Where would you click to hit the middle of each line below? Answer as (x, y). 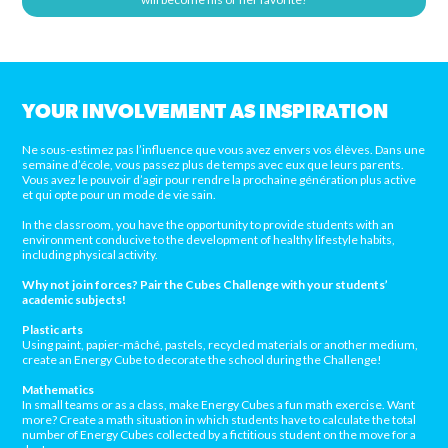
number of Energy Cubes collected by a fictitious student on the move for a (219, 435)
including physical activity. (90, 255)
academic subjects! (74, 300)
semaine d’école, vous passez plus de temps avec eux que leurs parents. (213, 165)
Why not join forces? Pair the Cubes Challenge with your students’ (205, 285)
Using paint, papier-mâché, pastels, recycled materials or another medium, (220, 345)
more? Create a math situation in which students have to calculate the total (219, 420)
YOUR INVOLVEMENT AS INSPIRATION (205, 112)
